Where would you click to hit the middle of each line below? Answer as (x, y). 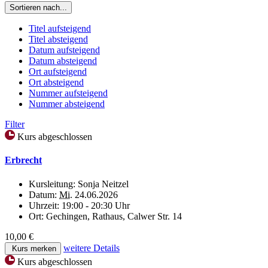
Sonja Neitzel (103, 184)
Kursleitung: (53, 184)
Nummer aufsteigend (68, 93)
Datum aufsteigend (64, 50)
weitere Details (92, 248)
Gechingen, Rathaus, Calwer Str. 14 (114, 216)
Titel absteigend (58, 39)
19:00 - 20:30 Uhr (96, 205)
